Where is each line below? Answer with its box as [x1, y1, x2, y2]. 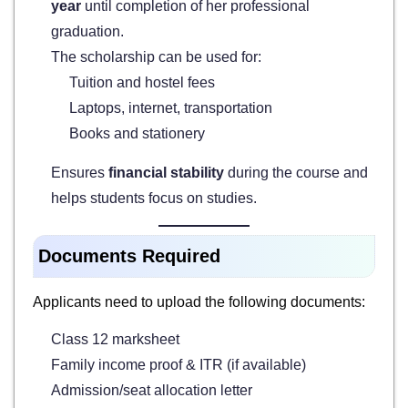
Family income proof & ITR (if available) [51, 356, 306, 372]
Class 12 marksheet [51, 331, 179, 347]
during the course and [224, 164, 368, 180]
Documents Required [38, 245, 220, 266]
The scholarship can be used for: [51, 48, 261, 65]
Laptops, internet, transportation [69, 99, 272, 116]
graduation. [51, 23, 124, 39]
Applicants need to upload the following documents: [33, 293, 365, 310]
